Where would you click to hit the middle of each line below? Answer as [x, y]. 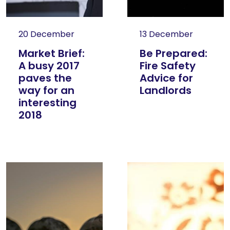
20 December [46, 34]
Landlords [166, 90]
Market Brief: [52, 53]
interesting [47, 103]
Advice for [166, 78]
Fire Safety [168, 66]
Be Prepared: [174, 53]
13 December [166, 34]
